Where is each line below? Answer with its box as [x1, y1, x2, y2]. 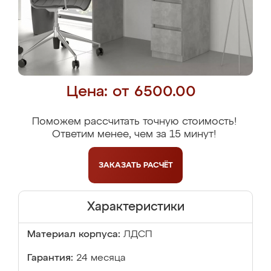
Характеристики [87, 201, 184, 213]
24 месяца [76, 253, 125, 263]
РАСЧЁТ [143, 161, 173, 169]
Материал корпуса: [27, 230, 120, 240]
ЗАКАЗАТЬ [98, 161, 143, 169]
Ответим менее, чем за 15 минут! [52, 129, 216, 140]
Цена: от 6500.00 [66, 85, 196, 100]
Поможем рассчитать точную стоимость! [31, 117, 237, 127]
